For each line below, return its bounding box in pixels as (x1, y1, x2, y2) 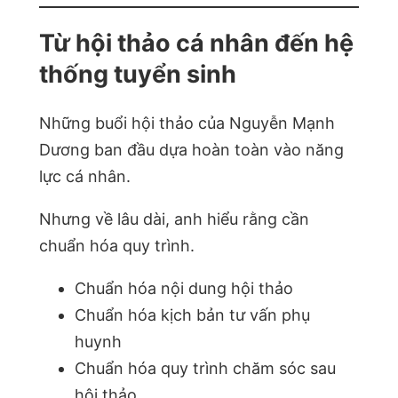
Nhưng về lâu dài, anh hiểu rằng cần (39, 209, 309, 228)
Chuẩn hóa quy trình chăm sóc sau (75, 358, 336, 378)
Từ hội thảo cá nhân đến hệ (39, 28, 354, 59)
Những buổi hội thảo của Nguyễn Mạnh (39, 113, 335, 132)
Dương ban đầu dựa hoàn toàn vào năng (39, 139, 344, 159)
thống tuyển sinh (39, 60, 236, 90)
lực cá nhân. (39, 166, 131, 186)
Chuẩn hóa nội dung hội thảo (75, 278, 293, 298)
